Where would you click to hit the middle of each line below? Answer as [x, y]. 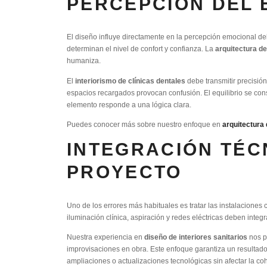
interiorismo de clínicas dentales [130, 80]
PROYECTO [125, 172]
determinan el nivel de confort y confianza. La [141, 49]
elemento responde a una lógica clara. [129, 104]
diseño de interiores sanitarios [196, 237]
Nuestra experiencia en [105, 237]
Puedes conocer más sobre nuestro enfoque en [145, 125]
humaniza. [84, 61]
